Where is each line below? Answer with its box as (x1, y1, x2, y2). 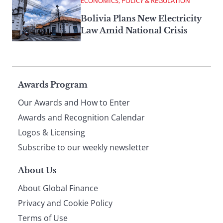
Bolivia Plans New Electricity (81, 13, 202, 24)
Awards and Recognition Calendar (18, 112, 145, 123)
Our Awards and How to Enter (18, 97, 130, 109)
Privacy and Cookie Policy (18, 198, 112, 209)
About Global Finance (18, 183, 98, 194)
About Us (18, 165, 56, 176)
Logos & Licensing (18, 127, 85, 138)
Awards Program (18, 80, 88, 90)
